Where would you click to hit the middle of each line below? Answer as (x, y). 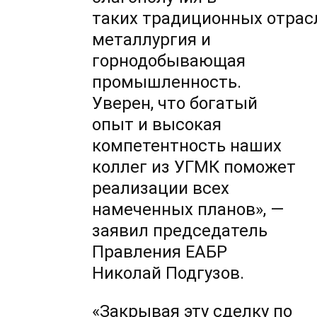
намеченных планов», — (188, 210)
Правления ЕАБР (160, 252)
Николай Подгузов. (168, 273)
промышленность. (167, 82)
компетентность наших (187, 146)
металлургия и (152, 40)
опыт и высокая (157, 125)
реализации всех (161, 189)
